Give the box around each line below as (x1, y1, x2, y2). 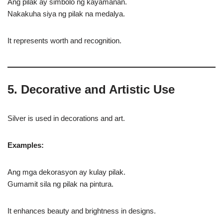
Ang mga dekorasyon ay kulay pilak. (7, 168, 125, 176)
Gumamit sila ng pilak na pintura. (7, 180, 113, 188)
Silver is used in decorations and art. (7, 114, 125, 122)
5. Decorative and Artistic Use (7, 83, 175, 96)
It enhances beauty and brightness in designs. (7, 207, 156, 215)
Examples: (7, 141, 44, 149)
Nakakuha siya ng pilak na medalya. (7, 9, 125, 18)
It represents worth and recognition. (7, 36, 121, 45)
